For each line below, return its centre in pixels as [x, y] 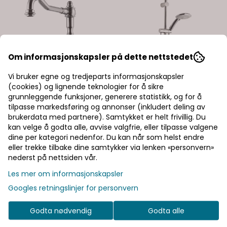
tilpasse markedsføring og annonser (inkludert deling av [107, 107]
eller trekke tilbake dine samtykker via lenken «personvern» [111, 147]
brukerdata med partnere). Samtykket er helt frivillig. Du [107, 117]
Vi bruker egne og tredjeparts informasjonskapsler [96, 76]
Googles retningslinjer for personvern [73, 188]
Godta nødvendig [61, 211]
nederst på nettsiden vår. [53, 157]
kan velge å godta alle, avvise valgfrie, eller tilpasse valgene [113, 127]
